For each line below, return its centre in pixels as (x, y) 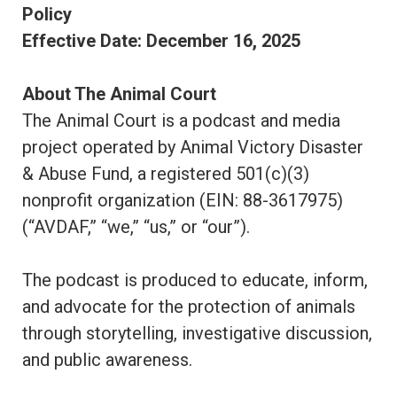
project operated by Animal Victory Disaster (193, 147)
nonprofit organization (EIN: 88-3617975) (183, 200)
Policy (47, 14)
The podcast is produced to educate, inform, (195, 280)
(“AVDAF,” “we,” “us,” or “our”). (136, 227)
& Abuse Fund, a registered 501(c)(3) (166, 174)
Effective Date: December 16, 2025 (161, 41)
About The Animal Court (119, 94)
